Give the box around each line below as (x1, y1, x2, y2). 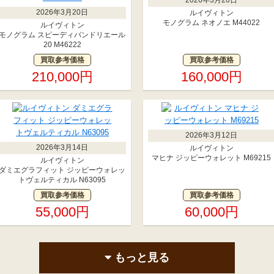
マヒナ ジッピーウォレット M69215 (152, 153, 272, 162)
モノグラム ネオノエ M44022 (163, 18, 261, 27)
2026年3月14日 (36, 143, 89, 152)
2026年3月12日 (185, 130, 238, 139)
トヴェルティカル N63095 (18, 175, 106, 184)
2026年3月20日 (36, 7, 89, 17)
